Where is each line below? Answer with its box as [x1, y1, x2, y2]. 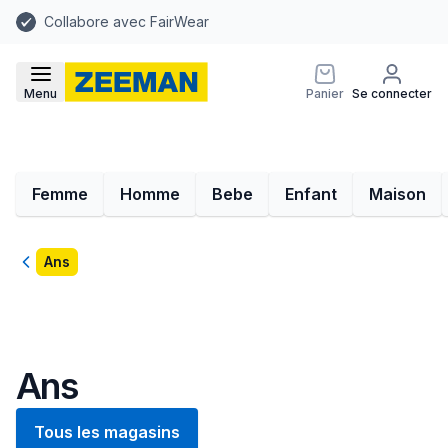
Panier [306, 86, 344, 101]
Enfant [285, 184, 337, 204]
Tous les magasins [34, 422, 180, 442]
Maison [369, 184, 426, 204]
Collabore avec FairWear [44, 13, 209, 30]
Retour [15, 253, 67, 273]
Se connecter [352, 86, 432, 101]
